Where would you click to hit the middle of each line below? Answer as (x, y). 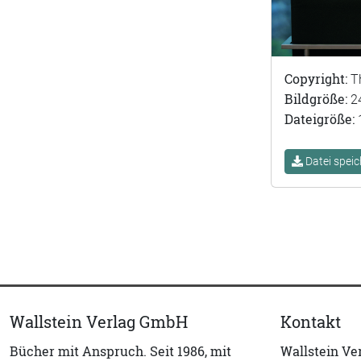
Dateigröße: (321, 120)
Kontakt (311, 322)
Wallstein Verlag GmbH (99, 322)
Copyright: (317, 79)
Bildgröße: (317, 100)
